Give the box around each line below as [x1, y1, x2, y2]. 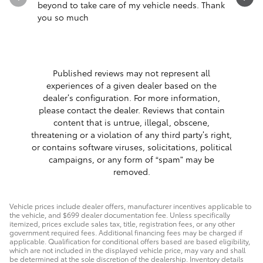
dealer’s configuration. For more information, [43, 92, 220, 104]
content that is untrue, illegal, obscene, [53, 116, 210, 129]
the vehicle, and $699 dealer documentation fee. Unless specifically [9, 210, 230, 220]
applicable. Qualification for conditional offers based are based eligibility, [9, 236, 250, 247]
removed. [113, 166, 150, 178]
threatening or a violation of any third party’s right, [31, 129, 232, 141]
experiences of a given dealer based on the [46, 79, 217, 92]
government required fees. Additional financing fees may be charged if [9, 227, 242, 238]
